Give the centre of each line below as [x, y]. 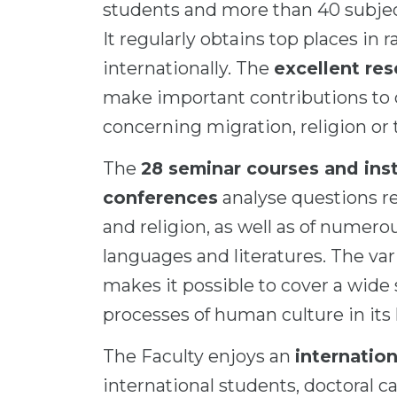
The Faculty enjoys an [199, 356]
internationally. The [188, 68]
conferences [160, 198]
